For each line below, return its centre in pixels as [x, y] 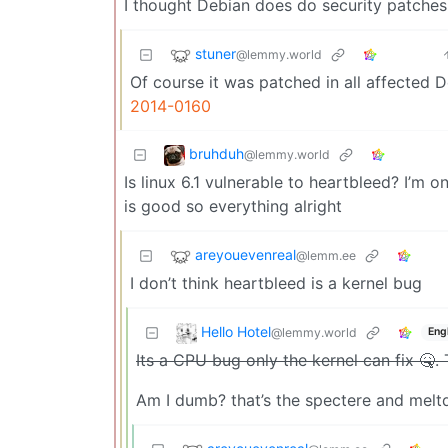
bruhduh [216, 153]
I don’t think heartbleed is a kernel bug [276, 282]
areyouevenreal [245, 254]
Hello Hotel [236, 331]
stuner [215, 53]
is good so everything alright [233, 205]
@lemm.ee [326, 255]
